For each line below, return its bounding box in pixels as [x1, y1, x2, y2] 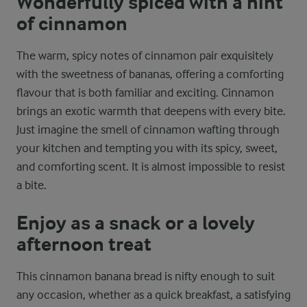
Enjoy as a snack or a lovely [16, 212, 255, 235]
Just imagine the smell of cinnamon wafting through [16, 123, 280, 136]
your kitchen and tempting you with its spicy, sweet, [16, 141, 278, 155]
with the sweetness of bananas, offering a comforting [16, 67, 284, 81]
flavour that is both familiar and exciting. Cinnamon [16, 86, 274, 99]
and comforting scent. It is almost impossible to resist [16, 160, 285, 173]
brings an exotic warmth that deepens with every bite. [16, 104, 286, 118]
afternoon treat [16, 233, 151, 256]
